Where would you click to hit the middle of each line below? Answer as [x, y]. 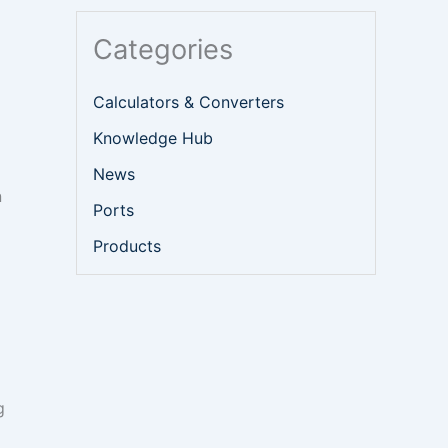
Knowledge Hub [153, 138]
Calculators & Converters [188, 102]
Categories [163, 49]
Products [127, 246]
